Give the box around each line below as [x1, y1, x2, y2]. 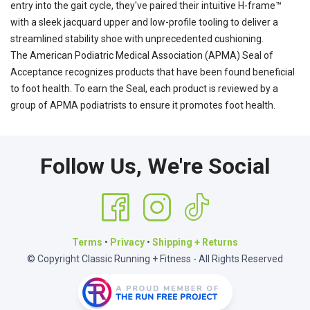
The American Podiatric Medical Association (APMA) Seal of [10, 50, 273, 62]
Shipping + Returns [152, 237, 238, 248]
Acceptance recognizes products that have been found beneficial [10, 66, 295, 78]
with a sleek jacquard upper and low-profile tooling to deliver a [10, 17, 278, 28]
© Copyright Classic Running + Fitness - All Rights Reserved [27, 253, 283, 265]
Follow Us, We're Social [40, 153, 270, 180]
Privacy [110, 237, 145, 248]
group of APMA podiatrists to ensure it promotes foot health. [10, 100, 275, 111]
